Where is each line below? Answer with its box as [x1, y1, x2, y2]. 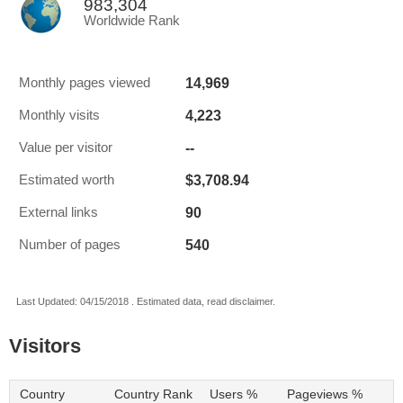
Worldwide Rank [84, 13, 180, 28]
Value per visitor [19, 140, 112, 155]
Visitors [9, 335, 81, 357]
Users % [210, 388, 257, 401]
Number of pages [19, 237, 121, 252]
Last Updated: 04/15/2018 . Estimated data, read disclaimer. [16, 296, 275, 307]
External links [19, 205, 98, 219]
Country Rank [114, 388, 193, 401]
